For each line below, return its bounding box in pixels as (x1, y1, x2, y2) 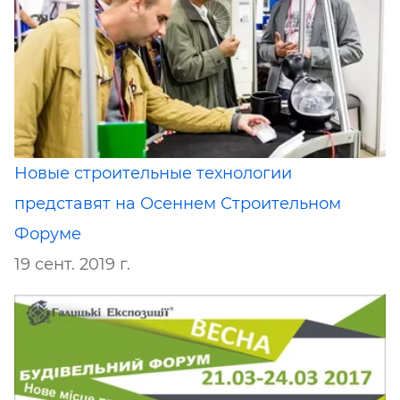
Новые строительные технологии (14, 163, 292, 184)
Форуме (14, 224, 81, 245)
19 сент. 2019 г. (14, 254, 130, 275)
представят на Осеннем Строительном (14, 194, 341, 214)
